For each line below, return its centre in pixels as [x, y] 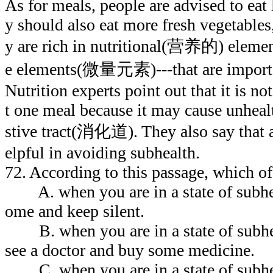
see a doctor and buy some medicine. [130, 250]
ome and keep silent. [75, 211]
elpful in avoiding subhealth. [102, 152]
